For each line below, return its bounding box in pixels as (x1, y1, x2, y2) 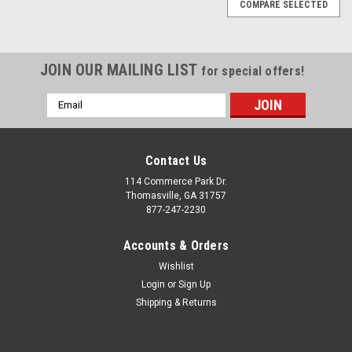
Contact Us (145, 152, 207, 168)
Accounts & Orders (123, 237, 229, 253)
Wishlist (158, 260, 194, 272)
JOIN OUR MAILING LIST (39, 60, 202, 79)
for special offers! (201, 63, 305, 79)
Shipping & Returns (135, 296, 217, 308)
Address (46, 110, 89, 123)
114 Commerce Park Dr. (125, 175, 227, 187)
